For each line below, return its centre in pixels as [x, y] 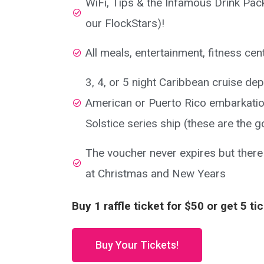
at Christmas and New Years [155, 174]
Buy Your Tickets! [137, 245]
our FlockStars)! [125, 24]
